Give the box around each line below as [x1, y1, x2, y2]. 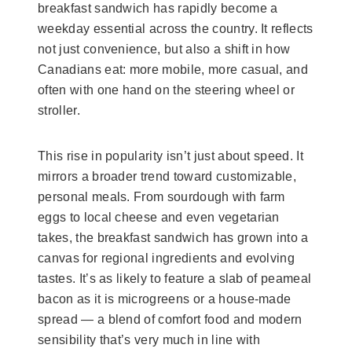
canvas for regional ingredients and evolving [38, 251, 295, 265]
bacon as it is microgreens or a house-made [38, 291, 291, 306]
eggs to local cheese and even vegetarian [38, 210, 280, 224]
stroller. [38, 103, 80, 117]
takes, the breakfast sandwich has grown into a [38, 230, 309, 244]
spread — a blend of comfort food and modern [38, 312, 302, 326]
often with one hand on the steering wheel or [38, 82, 295, 97]
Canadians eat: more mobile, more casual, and [38, 62, 309, 76]
